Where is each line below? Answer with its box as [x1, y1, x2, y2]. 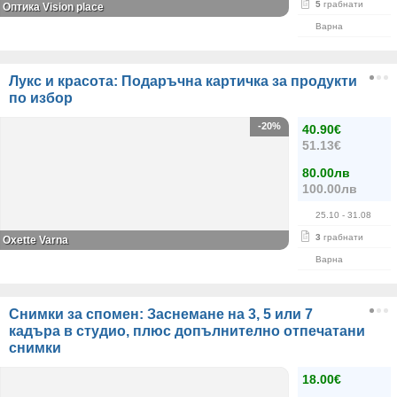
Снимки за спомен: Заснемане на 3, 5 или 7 [9, 307, 313, 322]
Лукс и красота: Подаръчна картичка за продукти [9, 74, 357, 89]
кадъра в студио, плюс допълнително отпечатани [9, 323, 365, 339]
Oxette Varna [3, 234, 68, 246]
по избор [9, 90, 73, 105]
